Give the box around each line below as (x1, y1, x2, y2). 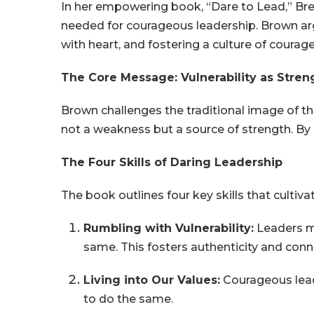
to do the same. (83, 292, 174, 306)
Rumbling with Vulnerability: (83, 221, 254, 235)
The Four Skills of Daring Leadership (61, 156, 283, 170)
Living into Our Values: (83, 273, 221, 287)
